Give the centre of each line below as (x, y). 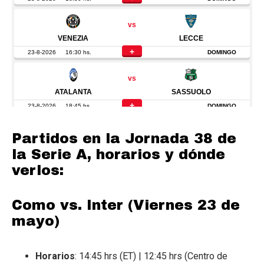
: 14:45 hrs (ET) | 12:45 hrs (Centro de (151, 256)
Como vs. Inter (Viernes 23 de (126, 205)
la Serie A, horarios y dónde (118, 154)
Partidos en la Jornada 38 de (124, 138)
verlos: (38, 170)
